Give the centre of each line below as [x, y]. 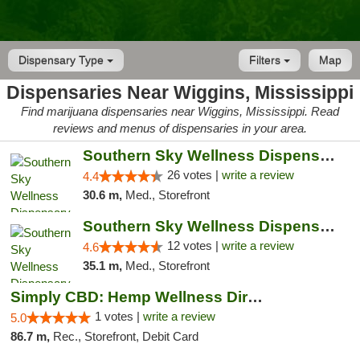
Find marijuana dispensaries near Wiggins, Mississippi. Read [180, 111]
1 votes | [119, 316]
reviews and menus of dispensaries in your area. [180, 128]
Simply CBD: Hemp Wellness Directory [255, 297]
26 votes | [194, 175]
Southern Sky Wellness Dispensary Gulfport [327, 155]
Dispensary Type [63, 60]
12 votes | [194, 245]
